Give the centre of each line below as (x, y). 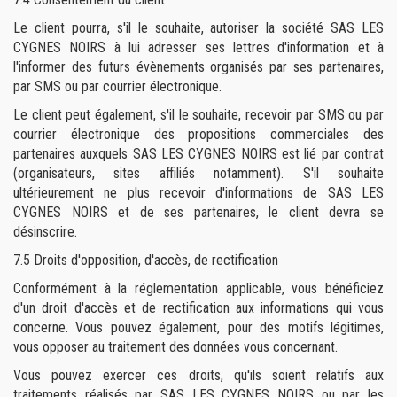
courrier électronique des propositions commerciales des (198, 134)
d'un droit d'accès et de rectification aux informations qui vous (198, 308)
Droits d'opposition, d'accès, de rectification (156, 260)
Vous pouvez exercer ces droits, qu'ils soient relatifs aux (198, 375)
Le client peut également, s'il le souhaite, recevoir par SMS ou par (198, 115)
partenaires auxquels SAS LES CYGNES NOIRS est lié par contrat (198, 154)
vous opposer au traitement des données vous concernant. (175, 347)
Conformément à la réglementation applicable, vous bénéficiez (198, 288)
